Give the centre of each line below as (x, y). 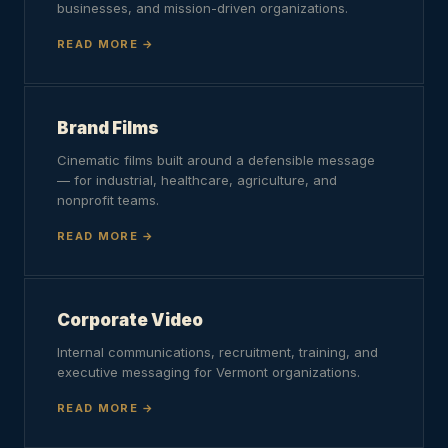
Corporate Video (130, 320)
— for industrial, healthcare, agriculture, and (197, 180)
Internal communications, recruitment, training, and (217, 352)
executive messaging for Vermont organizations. (208, 372)
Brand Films (108, 128)
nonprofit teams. (108, 200)
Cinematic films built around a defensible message (216, 160)
